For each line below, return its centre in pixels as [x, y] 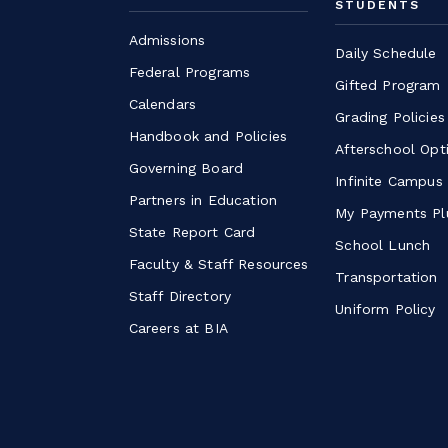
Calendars [162, 103]
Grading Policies [390, 116]
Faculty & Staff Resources [218, 263]
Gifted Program [388, 84]
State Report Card [192, 231]
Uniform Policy [385, 308]
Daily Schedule [386, 52]
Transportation [386, 276]
